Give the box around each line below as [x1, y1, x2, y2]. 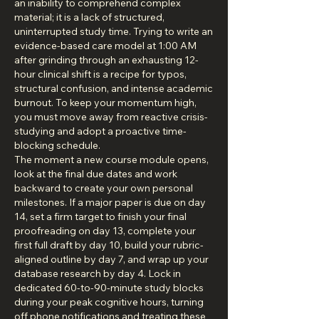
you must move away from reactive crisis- [14, 110, 208, 123]
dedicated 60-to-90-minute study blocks [14, 281, 204, 294]
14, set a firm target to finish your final [14, 210, 187, 223]
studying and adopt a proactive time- [14, 125, 187, 137]
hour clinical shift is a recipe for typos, [14, 68, 187, 80]
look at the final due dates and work [14, 167, 177, 180]
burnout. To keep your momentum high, [14, 96, 197, 109]
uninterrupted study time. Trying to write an [14, 25, 213, 38]
